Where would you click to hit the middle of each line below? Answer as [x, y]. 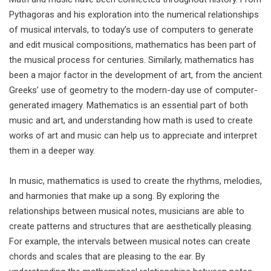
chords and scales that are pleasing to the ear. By [107, 256]
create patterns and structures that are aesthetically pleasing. [131, 226]
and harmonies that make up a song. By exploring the [114, 196]
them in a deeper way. [52, 151]
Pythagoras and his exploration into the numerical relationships [134, 15]
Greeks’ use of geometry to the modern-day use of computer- [133, 90]
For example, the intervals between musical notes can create [130, 241]
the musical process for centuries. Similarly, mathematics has [132, 60]
